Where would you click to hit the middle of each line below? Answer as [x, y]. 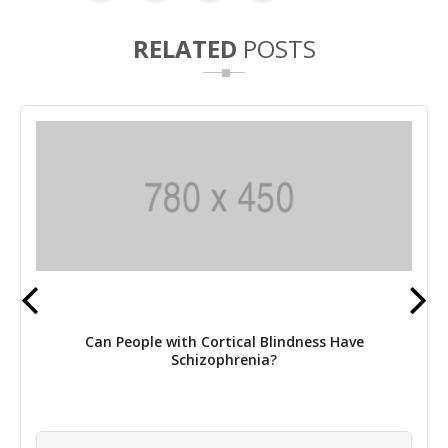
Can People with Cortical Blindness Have [224, 341]
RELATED [184, 48]
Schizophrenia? [224, 359]
